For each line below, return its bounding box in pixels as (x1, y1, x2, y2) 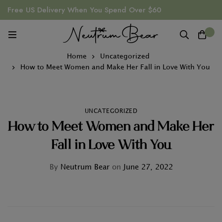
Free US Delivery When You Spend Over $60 (7, 4, 162, 15)
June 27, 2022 (120, 164, 173, 171)
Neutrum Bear (57, 164, 110, 171)
